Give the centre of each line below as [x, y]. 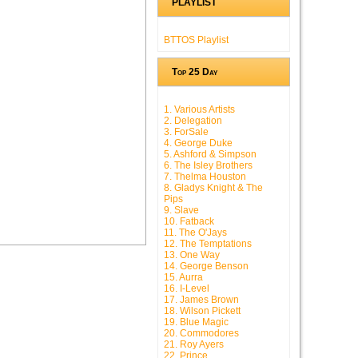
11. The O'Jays [195, 233]
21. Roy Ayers [194, 345]
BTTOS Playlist [196, 40]
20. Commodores [201, 334]
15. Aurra [183, 278]
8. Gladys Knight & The [213, 188]
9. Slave [181, 211]
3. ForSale [186, 132]
